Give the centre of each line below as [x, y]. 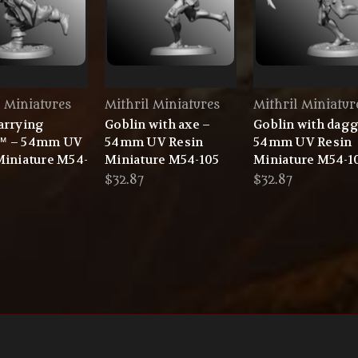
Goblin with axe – [158, 125]
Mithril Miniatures [162, 105]
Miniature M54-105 [162, 160]
